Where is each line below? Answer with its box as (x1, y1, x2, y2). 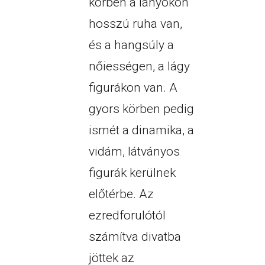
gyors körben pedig (88, 102, 194, 117)
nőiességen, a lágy (88, 59, 190, 74)
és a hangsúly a (88, 38, 174, 53)
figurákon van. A (88, 80, 177, 95)
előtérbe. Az (88, 187, 154, 202)
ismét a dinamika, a (88, 123, 194, 138)
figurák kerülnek (88, 166, 176, 180)
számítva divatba (88, 230, 181, 244)
